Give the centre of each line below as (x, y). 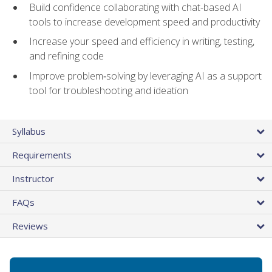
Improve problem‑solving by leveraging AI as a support (145, 76)
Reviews (30, 226)
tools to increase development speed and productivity (144, 22)
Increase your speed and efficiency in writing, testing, (142, 42)
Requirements (42, 155)
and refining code (66, 56)
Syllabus (29, 131)
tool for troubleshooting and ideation (109, 90)
